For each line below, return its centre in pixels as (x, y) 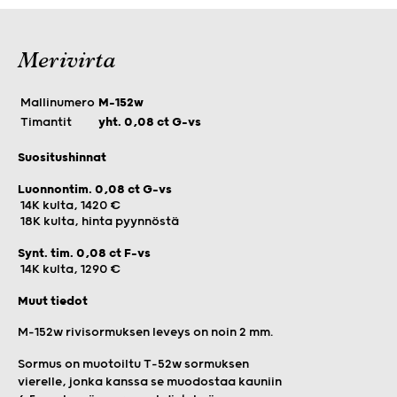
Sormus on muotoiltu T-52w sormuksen (133, 364)
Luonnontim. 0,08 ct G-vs (95, 189)
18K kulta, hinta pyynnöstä (98, 221)
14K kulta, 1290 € (70, 269)
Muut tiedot (53, 301)
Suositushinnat (62, 157)
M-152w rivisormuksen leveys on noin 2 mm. (145, 332)
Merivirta (66, 62)
